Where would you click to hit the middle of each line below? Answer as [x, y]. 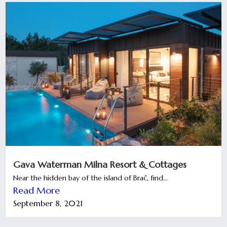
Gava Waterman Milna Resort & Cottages [100, 164]
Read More [36, 190]
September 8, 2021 [48, 203]
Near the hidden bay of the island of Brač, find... [90, 178]
